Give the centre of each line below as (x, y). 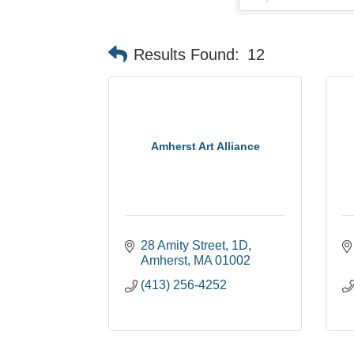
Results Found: (186, 54)
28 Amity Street (183, 246)
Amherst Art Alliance (205, 147)
